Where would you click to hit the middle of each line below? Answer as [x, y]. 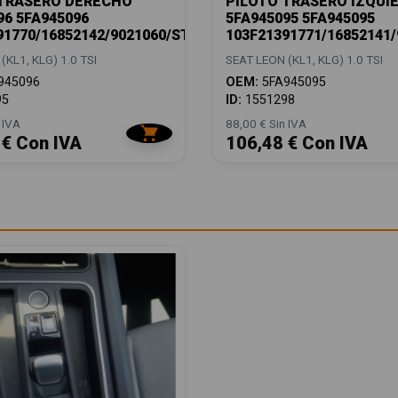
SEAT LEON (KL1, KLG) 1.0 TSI [304, 59]
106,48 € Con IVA [297, 143]
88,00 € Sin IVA [266, 123]
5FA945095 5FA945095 [300, 18]
